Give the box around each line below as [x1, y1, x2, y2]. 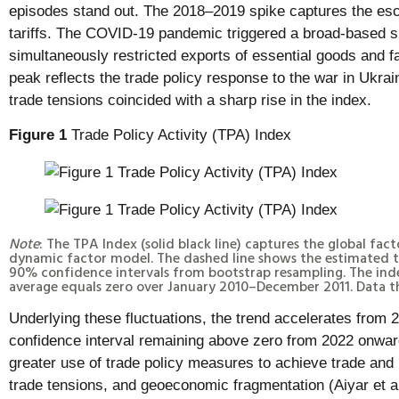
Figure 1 [9, 126, 67, 144]
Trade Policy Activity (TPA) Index [67, 126, 291, 144]
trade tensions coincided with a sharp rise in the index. [9, 92, 371, 110]
